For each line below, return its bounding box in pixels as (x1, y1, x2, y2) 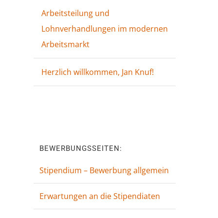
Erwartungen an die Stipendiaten (39, 191, 160, 202)
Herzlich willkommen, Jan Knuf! (41, 67, 154, 78)
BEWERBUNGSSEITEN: (39, 144, 122, 153)
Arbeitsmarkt (41, 39, 90, 50)
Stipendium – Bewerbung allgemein (39, 165, 169, 176)
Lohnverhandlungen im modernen (41, 23, 168, 35)
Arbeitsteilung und (41, 8, 109, 19)
